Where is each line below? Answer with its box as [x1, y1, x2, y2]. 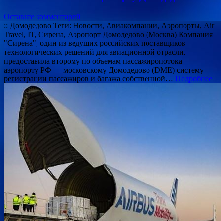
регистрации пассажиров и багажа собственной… [4, 74, 175, 83]
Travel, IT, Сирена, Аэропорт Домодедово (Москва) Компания [4, 30, 213, 38]
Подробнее [175, 74, 212, 83]
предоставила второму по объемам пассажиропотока [4, 56, 182, 65]
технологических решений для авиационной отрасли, [4, 47, 185, 56]
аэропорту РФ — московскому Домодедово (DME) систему [4, 65, 204, 74]
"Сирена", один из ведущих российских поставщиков [4, 38, 185, 47]
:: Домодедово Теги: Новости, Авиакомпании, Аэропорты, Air [4, 21, 214, 30]
